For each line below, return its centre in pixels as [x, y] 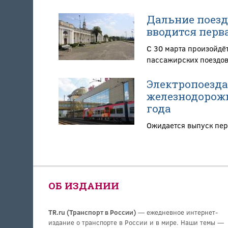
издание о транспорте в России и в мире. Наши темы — [136, 222]
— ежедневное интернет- [177, 212]
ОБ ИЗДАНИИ [83, 185]
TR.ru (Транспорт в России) [92, 212]
